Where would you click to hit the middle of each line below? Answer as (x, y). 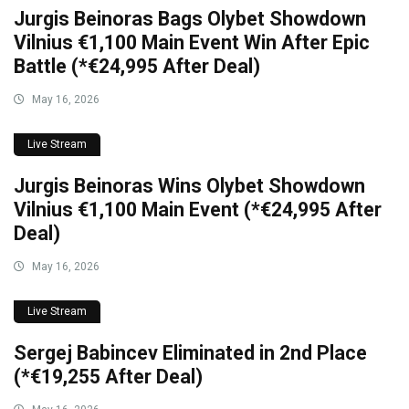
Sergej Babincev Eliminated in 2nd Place (190, 352)
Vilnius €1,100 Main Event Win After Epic (192, 42)
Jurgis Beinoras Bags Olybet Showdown (190, 18)
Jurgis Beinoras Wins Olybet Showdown (189, 185)
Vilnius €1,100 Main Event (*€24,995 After (198, 209)
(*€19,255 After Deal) (108, 376)
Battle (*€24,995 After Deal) (137, 66)
